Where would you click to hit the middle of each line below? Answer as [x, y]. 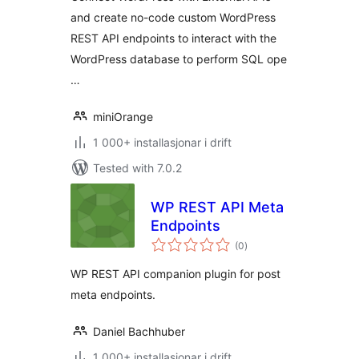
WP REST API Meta [217, 207]
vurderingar [269, 240]
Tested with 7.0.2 [137, 168]
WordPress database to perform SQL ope [179, 59]
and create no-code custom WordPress [173, 17]
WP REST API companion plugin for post [175, 274]
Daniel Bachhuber [139, 331]
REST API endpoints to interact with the [173, 38]
